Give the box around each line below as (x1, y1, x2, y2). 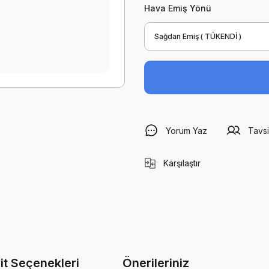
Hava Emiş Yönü (144, 3, 211, 13)
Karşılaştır (163, 158, 201, 168)
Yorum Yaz (166, 125, 207, 136)
